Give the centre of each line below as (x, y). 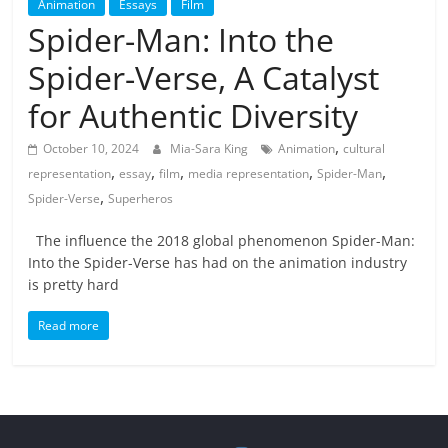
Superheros (141, 199)
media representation (249, 174)
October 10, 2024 (91, 149)
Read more (69, 326)
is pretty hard (74, 285)
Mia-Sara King (211, 149)
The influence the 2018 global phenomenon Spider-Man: (222, 241)
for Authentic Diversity (193, 116)
